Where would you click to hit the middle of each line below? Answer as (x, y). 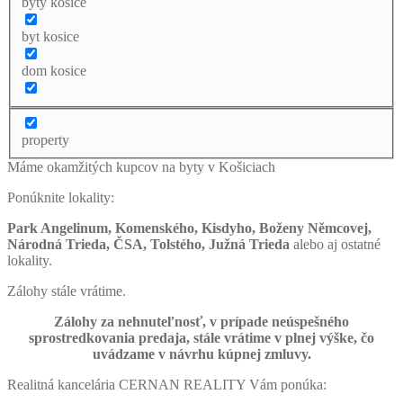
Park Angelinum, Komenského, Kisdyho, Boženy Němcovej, (189, 228)
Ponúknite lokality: (61, 198)
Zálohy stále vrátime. (67, 291)
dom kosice (54, 70)
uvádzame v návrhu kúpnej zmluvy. (201, 354)
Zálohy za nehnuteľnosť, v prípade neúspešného (201, 322)
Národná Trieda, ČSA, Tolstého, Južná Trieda (150, 245)
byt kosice (50, 36)
